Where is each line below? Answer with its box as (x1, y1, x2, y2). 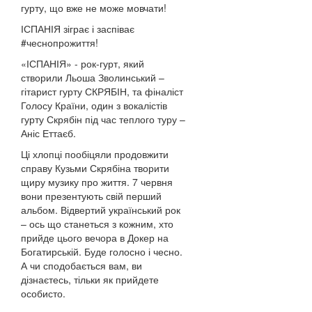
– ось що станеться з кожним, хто (21, 217, 173, 231)
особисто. (21, 286, 65, 300)
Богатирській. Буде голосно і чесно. (21, 244, 182, 258)
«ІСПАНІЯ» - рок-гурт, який (21, 56, 144, 70)
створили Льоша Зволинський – (21, 70, 164, 84)
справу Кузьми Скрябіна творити (21, 161, 169, 175)
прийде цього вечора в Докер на (21, 231, 169, 244)
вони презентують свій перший (21, 189, 162, 203)
